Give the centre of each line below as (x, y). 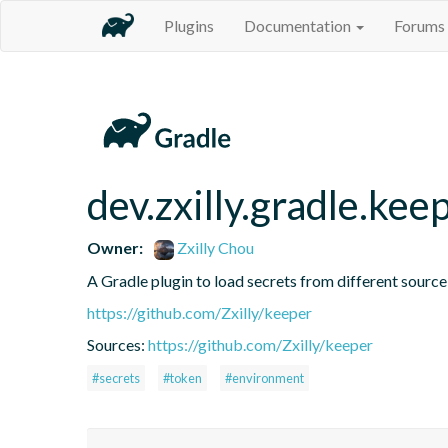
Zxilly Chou (214, 247)
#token (182, 377)
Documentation (299, 25)
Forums (419, 25)
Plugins (189, 25)
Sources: (117, 344)
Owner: (115, 247)
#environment (264, 377)
